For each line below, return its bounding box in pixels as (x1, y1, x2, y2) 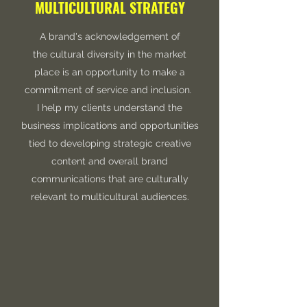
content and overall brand (51, 156, 168, 167)
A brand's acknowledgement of (39, 31, 180, 42)
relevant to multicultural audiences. (30, 191, 189, 202)
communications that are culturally (31, 173, 188, 184)
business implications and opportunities (21, 120, 199, 131)
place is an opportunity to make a (34, 66, 185, 77)
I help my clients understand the (37, 102, 182, 113)
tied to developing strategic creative (28, 138, 191, 149)
